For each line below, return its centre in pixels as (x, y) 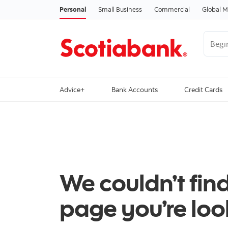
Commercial (172, 9)
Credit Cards (203, 90)
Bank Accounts (134, 90)
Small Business (120, 9)
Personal (73, 9)
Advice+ (72, 90)
